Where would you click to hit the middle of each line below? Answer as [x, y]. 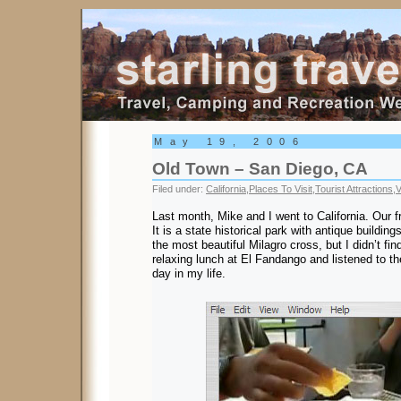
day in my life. [189, 273]
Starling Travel [170, 17]
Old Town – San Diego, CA [260, 169]
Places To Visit [281, 189]
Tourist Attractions [354, 189]
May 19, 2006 [230, 141]
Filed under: [179, 189]
